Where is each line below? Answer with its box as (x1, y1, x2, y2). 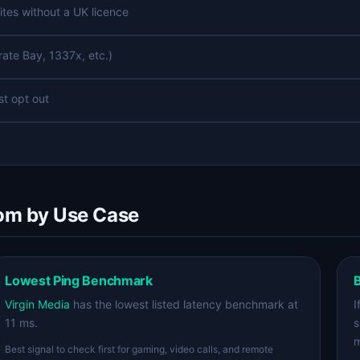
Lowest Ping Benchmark (5, 272, 153, 288)
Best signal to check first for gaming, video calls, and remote (5, 343, 274, 355)
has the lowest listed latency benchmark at (70, 297, 299, 311)
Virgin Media (5, 297, 71, 311)
